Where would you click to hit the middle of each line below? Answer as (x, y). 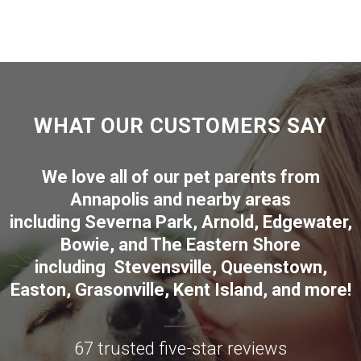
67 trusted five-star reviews (180, 349)
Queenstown (271, 267)
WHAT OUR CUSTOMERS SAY (180, 126)
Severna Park (138, 222)
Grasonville (119, 290)
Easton (38, 290)
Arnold (227, 222)
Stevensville (162, 267)
